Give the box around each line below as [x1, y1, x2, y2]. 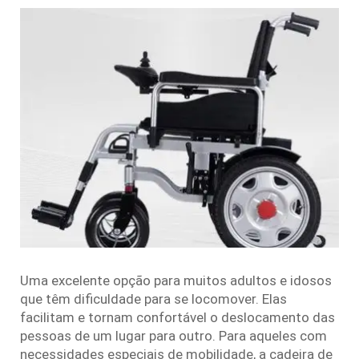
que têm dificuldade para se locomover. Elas [20, 290, 287, 307]
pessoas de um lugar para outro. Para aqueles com [20, 327, 327, 344]
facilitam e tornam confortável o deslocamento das [20, 309, 335, 325]
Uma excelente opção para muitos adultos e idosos [20, 272, 332, 288]
